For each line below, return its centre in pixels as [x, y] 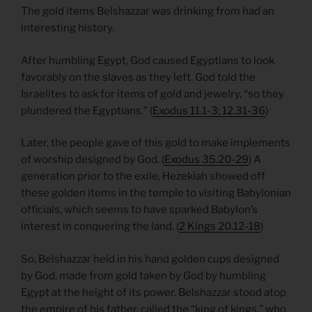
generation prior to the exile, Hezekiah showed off [143, 177]
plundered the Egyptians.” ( [87, 110]
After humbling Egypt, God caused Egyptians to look [148, 60]
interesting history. [68, 28]
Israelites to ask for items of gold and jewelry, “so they [153, 94]
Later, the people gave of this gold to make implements [156, 143]
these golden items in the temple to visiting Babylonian [156, 193]
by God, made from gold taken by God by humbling [143, 275]
